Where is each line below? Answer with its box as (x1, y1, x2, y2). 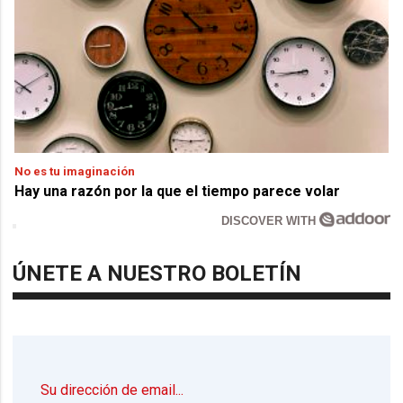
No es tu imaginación (14, 165, 136, 179)
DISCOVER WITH (221, 214, 320, 228)
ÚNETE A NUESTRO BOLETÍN (13, 261, 302, 287)
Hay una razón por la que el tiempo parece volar (14, 183, 341, 201)
